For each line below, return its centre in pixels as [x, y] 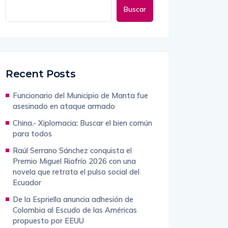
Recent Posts [41, 74]
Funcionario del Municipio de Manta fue [80, 96]
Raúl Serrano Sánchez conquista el [72, 151]
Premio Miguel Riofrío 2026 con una [74, 161]
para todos [32, 134]
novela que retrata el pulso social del [76, 172]
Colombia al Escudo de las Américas [75, 210]
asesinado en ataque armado [64, 106]
